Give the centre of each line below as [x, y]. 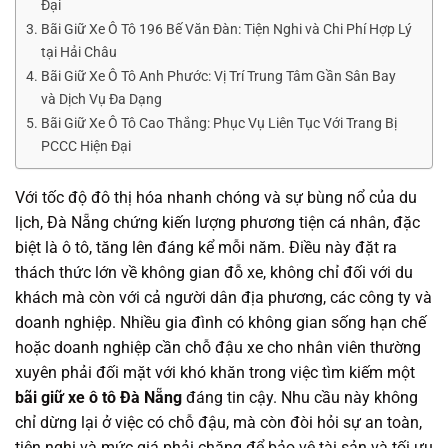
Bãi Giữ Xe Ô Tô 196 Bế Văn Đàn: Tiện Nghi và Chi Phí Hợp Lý [226, 30]
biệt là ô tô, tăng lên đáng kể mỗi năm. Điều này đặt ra [206, 248]
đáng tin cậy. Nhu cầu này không [300, 398]
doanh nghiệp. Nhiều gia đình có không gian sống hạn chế [220, 323]
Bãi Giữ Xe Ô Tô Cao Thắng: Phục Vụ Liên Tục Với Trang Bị [218, 124]
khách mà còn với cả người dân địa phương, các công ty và [223, 298]
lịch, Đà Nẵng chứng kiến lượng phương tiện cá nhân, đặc [217, 223]
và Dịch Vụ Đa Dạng [101, 100]
